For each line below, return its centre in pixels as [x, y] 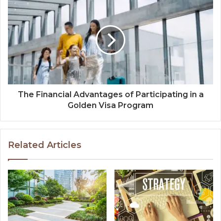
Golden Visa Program [110, 106]
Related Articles [45, 145]
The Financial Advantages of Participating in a [110, 95]
